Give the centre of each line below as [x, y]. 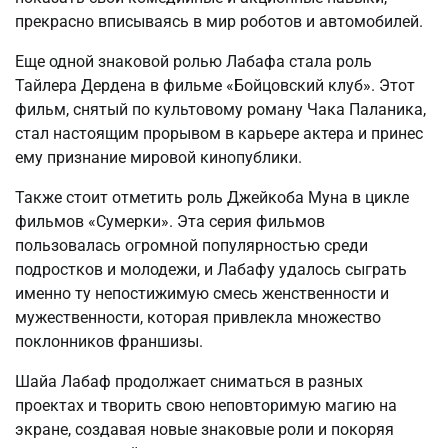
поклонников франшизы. [109, 342]
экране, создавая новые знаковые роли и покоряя [204, 430]
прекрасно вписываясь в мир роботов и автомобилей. [219, 22]
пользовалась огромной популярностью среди [191, 246]
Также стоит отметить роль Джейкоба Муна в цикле [212, 198]
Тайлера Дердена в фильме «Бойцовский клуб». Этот [215, 86]
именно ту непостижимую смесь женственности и [202, 294]
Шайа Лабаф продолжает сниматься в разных [189, 382]
